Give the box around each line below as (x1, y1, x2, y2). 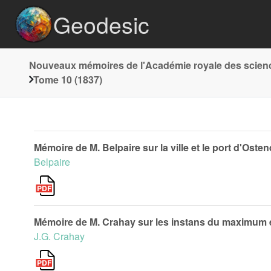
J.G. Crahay (34, 229, 85, 243)
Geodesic (53, 8, 149, 41)
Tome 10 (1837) (33, 73, 102, 87)
